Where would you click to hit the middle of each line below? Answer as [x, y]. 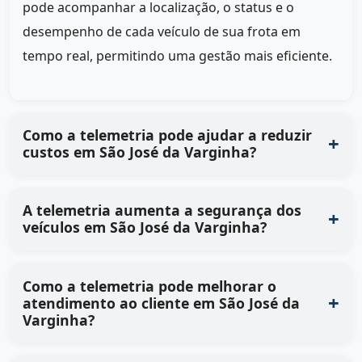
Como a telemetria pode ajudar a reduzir [167, 135]
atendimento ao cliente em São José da [161, 303]
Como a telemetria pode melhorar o [149, 286]
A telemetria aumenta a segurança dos [162, 210]
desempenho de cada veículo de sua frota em [162, 31]
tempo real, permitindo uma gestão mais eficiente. [177, 55]
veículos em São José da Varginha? [145, 227]
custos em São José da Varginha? [139, 152]
